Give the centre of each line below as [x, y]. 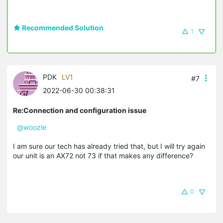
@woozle [32, 127]
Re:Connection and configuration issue [80, 110]
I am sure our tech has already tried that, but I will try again [109, 146]
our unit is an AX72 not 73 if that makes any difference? [103, 155]
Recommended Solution [62, 27]
